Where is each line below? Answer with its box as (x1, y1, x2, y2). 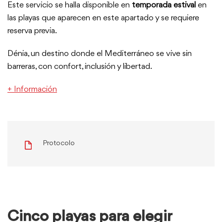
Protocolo (43, 140, 75, 147)
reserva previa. (7, 27, 57, 35)
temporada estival (132, 1, 196, 9)
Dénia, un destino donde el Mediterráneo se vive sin (7, 50, 192, 58)
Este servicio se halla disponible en (7, 1, 132, 9)
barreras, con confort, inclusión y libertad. (7, 62, 152, 71)
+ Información (7, 85, 57, 94)
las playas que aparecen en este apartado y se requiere (7, 14, 199, 22)
